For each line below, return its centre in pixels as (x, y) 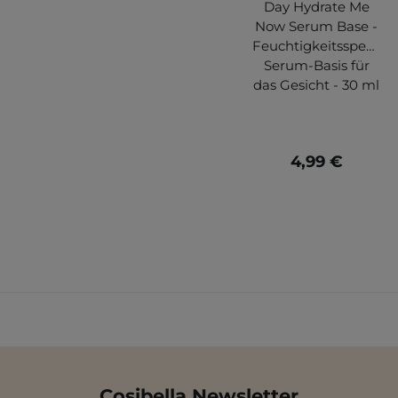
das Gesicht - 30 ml (316, 84)
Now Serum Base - (316, 26)
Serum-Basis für (316, 65)
